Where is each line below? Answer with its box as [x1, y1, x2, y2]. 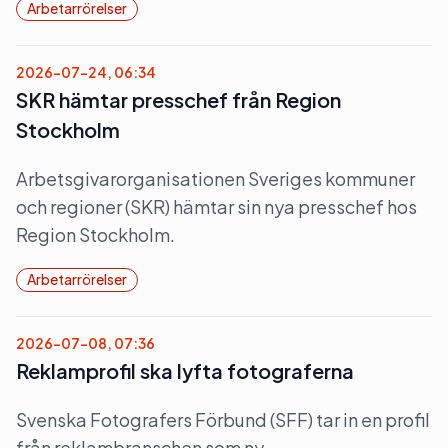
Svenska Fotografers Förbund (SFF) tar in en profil [16, 408, 430, 431]
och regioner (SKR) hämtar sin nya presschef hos [16, 195, 417, 218]
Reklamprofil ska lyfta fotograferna [16, 358, 354, 383]
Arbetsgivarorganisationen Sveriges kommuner [16, 167, 415, 190]
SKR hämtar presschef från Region [16, 87, 341, 112]
